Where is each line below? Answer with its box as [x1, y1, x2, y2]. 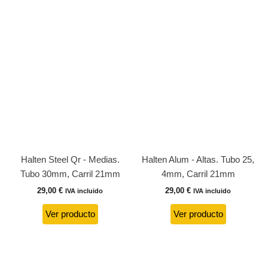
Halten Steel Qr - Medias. [20, 154, 120, 165]
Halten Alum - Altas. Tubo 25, [142, 154, 254, 165]
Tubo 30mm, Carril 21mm [20, 169, 120, 179]
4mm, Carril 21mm [161, 169, 235, 179]
